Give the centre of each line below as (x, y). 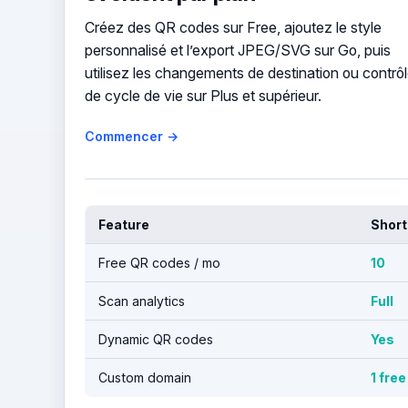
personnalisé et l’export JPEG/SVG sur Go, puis (237, 50)
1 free (388, 377)
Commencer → (131, 136)
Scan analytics (141, 301)
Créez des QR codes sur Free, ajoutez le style (233, 27)
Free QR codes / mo (159, 262)
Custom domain (144, 377)
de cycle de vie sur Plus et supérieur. (203, 96)
